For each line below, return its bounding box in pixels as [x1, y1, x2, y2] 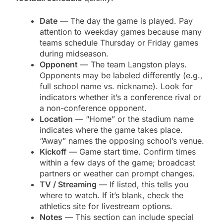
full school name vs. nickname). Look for [40, 81, 193, 91]
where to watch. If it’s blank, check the [40, 190, 183, 200]
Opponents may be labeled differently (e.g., [40, 70, 203, 80]
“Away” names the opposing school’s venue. [40, 135, 204, 146]
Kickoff [40, 146, 66, 157]
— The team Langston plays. [78, 59, 187, 69]
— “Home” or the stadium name [73, 113, 194, 124]
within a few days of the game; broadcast [40, 157, 195, 167]
